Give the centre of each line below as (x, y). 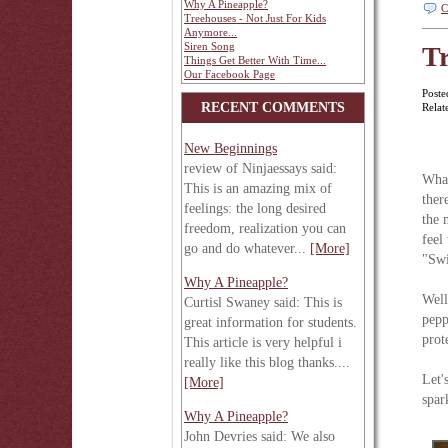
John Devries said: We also (259, 436)
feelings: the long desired (255, 208)
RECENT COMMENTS (273, 107)
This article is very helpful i (263, 342)
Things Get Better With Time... (255, 60)
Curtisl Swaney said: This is (263, 302)
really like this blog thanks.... (267, 362)
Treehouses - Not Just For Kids (255, 18)
